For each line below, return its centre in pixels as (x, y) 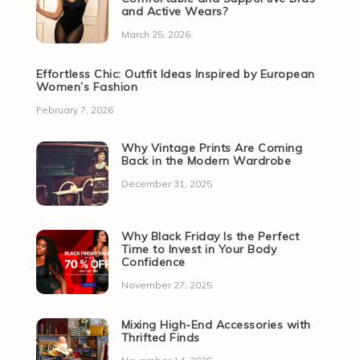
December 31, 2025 (166, 184)
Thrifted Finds (160, 338)
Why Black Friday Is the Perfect (210, 237)
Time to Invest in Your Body (199, 250)
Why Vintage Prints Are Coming (212, 148)
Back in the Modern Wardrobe (206, 161)
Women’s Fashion (87, 87)
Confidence (153, 262)
